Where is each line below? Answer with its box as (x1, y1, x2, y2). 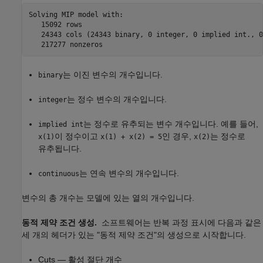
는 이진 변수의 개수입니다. (63, 70, 163, 80)
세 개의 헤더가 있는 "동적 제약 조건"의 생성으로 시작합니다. (22, 230, 246, 240)
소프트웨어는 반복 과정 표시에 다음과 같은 (102, 218, 261, 228)
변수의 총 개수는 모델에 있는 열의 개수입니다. (22, 193, 194, 203)
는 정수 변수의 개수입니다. (67, 95, 167, 104)
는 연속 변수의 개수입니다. (79, 168, 179, 178)
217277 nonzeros (28, 40, 103, 49)
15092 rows (28, 20, 82, 29)
